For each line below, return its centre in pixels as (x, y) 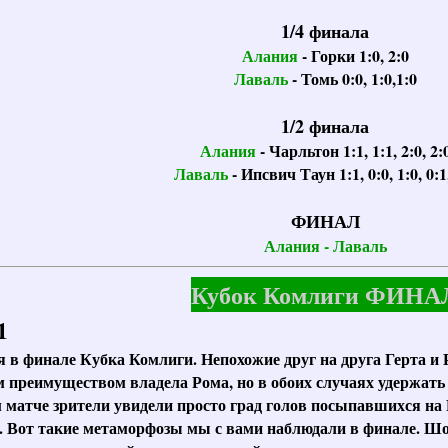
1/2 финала (325, 126)
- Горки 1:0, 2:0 (355, 55)
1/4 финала (325, 31)
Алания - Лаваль (325, 245)
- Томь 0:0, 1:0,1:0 (352, 78)
